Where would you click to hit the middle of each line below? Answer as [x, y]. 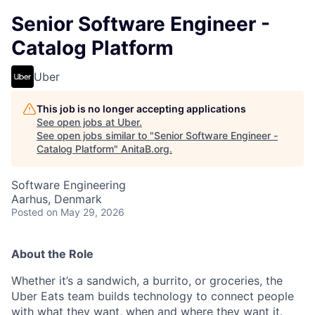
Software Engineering [69, 185]
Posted [27, 212]
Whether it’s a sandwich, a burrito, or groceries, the [147, 281]
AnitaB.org [145, 149]
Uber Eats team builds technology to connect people [153, 296]
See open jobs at [77, 122]
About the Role [52, 254]
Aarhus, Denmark [57, 199]
